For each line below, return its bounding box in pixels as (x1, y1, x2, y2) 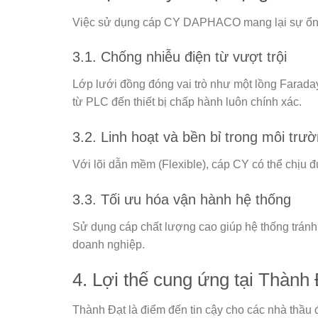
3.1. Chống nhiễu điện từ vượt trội (72, 49, 287, 65)
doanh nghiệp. (72, 238, 145, 251)
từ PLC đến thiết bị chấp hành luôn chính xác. (72, 96, 302, 109)
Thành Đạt (72, 303, 126, 316)
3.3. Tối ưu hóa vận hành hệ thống (72, 192, 291, 208)
